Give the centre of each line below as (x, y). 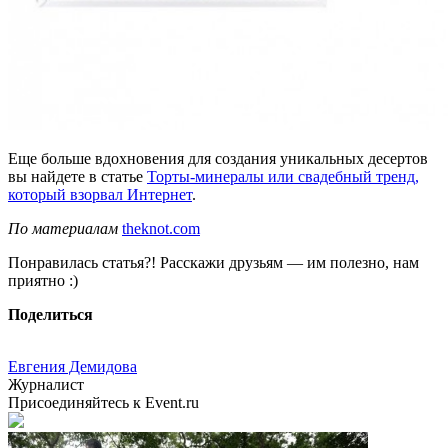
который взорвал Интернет (100, 194)
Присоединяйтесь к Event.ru (103, 402)
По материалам (65, 228)
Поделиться (50, 314)
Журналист (46, 384)
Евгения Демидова (72, 366)
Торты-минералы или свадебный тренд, (283, 176)
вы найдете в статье (77, 176)
